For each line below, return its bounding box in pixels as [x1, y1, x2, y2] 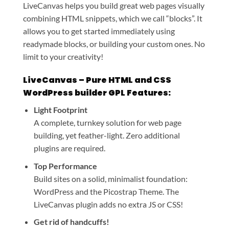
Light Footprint [33, 105, 87, 115]
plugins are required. [33, 143, 105, 153]
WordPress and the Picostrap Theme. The [33, 186, 179, 196]
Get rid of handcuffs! [33, 217, 109, 227]
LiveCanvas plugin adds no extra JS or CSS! [33, 199, 183, 209]
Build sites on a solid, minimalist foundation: [33, 173, 188, 184]
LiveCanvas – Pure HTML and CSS [23, 74, 171, 86]
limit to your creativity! [23, 52, 103, 62]
